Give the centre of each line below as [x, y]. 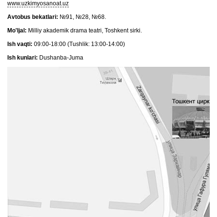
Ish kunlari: [23, 58]
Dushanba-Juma [61, 58]
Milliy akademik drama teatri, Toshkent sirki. [84, 31]
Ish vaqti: [20, 44]
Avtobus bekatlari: [33, 17]
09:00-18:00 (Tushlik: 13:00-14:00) [79, 44]
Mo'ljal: [17, 31]
